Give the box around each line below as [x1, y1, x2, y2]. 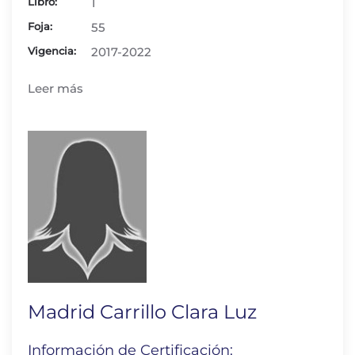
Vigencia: [28, 44, 76, 57]
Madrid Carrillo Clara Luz [28, 300, 257, 323]
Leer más [28, 81, 83, 96]
